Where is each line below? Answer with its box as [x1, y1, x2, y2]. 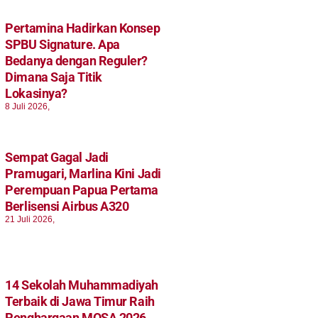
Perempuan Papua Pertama [5, 182, 159, 197]
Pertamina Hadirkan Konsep [5, 20, 160, 35]
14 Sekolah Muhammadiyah [5, 278, 159, 293]
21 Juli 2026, [5, 214, 55, 224]
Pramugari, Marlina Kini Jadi [5, 165, 161, 181]
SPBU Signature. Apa [5, 36, 120, 52]
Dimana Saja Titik [5, 69, 102, 84]
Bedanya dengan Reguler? [5, 53, 148, 68]
